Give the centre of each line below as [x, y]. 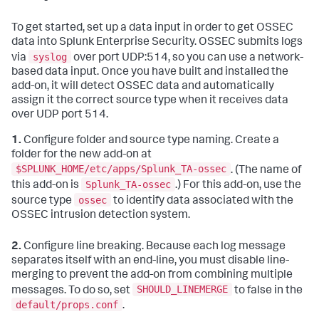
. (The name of [266, 171]
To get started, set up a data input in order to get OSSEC [152, 29]
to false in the [267, 291]
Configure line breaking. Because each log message [153, 247]
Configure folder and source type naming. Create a [150, 141]
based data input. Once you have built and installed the [150, 72]
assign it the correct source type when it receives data [150, 101]
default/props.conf [67, 304]
